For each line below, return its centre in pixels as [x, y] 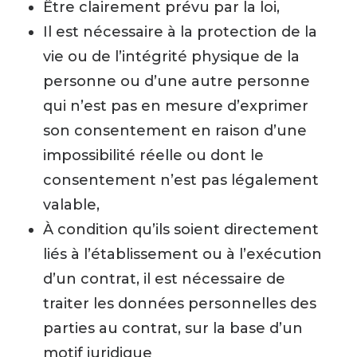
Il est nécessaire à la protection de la [180, 32]
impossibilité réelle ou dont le [153, 155]
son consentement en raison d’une [175, 131]
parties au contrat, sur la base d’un [173, 328]
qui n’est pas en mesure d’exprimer [176, 106]
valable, [71, 205]
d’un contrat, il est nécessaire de [164, 279]
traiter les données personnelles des [180, 304]
